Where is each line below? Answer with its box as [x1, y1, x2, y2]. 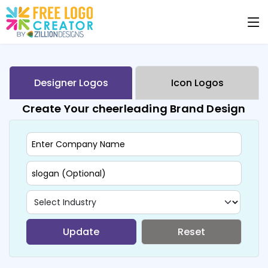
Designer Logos [33, 76, 108, 90]
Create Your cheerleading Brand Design [22, 101, 246, 116]
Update [63, 224, 100, 239]
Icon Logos [170, 76, 224, 90]
